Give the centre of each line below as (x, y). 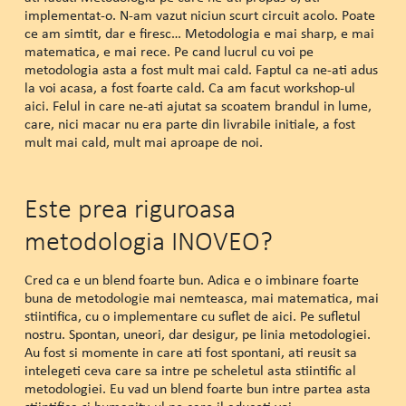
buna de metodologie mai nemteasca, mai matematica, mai (201, 298)
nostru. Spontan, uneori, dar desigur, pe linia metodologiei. (197, 334)
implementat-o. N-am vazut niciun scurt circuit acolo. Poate (199, 15)
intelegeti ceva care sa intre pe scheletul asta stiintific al (190, 371)
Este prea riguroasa (130, 208)
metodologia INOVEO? (148, 241)
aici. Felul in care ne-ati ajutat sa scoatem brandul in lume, (198, 106)
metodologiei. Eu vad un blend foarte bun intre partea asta (197, 389)
